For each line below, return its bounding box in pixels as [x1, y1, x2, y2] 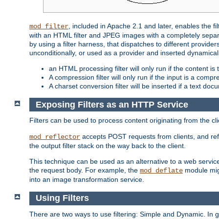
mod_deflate [140, 167, 183, 175]
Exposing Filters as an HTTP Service [35, 99, 188, 109]
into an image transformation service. [29, 175, 144, 184]
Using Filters [35, 193, 89, 203]
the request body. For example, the [29, 166, 140, 175]
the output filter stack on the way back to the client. [29, 142, 186, 150]
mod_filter [29, 22, 68, 31]
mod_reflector [29, 133, 80, 141]
